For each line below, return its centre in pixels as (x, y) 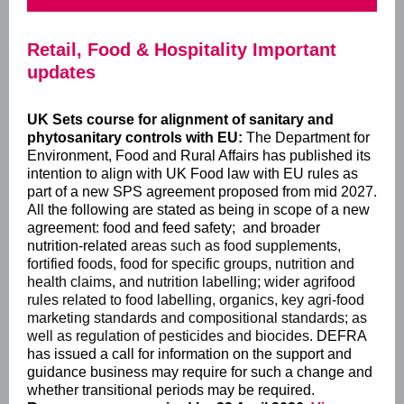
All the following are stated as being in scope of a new (198, 210)
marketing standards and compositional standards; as (197, 318)
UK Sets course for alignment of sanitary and (180, 119)
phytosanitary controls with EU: (135, 138)
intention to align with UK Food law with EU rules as (193, 174)
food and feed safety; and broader (211, 228)
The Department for (308, 138)
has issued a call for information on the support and (189, 354)
